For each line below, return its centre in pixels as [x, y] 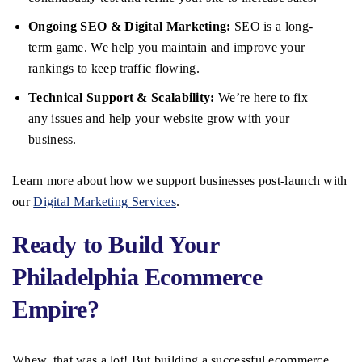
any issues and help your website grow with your [159, 119]
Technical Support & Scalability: [122, 98]
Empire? [56, 309]
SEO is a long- [272, 27]
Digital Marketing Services [105, 202]
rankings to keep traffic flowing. [114, 69]
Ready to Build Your [116, 245]
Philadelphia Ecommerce [137, 277]
